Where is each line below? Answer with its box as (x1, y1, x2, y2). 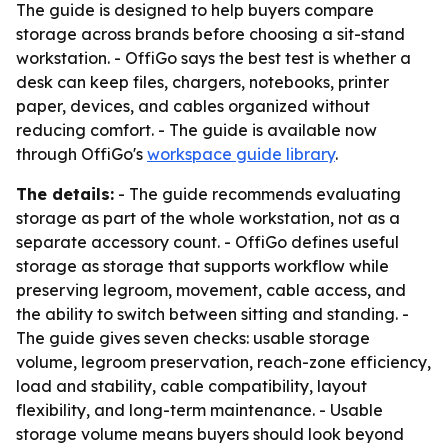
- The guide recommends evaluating (114, 184, 401, 204)
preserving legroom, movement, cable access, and (16, 280, 406, 300)
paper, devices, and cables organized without (16, 96, 370, 116)
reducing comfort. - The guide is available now (16, 120, 377, 140)
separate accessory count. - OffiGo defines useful (16, 232, 399, 252)
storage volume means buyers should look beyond (16, 424, 404, 444)
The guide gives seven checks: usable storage (16, 328, 370, 348)
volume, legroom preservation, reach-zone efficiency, (16, 352, 431, 372)
